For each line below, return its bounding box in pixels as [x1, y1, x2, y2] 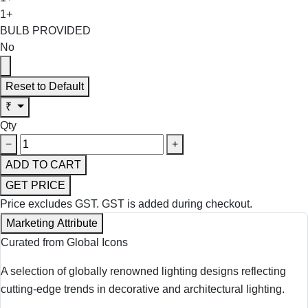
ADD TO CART [5, 158, 81, 170]
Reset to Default [5, 80, 84, 92]
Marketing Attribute [6, 217, 98, 229]
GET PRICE [5, 179, 65, 191]
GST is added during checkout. [102, 197, 252, 210]
